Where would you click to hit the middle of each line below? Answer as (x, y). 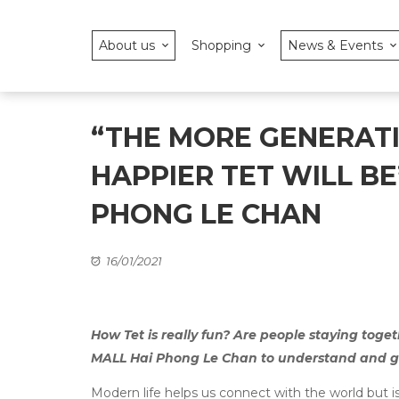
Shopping (221, 45)
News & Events (335, 45)
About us (127, 45)
